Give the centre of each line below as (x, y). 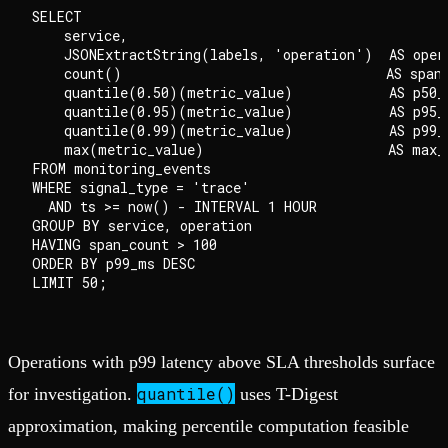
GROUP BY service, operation (142, 226)
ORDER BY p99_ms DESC (113, 264)
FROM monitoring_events (121, 169)
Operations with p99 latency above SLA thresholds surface (221, 362)
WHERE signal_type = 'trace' (141, 188)
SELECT (57, 17)
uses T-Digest (286, 394)
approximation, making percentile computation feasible (208, 426)
